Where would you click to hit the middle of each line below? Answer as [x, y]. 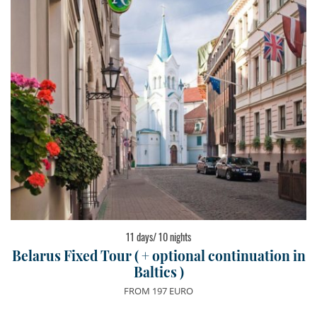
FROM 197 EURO [158, 290]
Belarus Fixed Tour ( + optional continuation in [158, 255]
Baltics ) [158, 272]
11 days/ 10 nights [158, 236]
